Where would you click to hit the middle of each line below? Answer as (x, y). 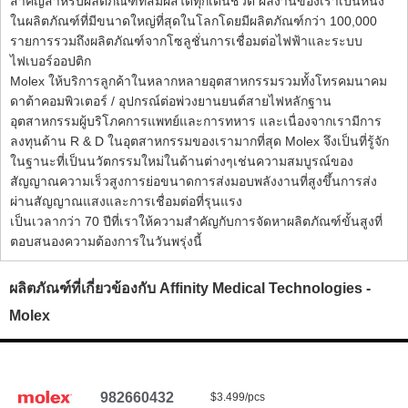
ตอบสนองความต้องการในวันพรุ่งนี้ (106, 241)
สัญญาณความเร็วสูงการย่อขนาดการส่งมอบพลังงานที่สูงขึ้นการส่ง (194, 181)
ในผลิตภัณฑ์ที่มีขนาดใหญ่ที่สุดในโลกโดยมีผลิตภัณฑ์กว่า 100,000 (194, 21)
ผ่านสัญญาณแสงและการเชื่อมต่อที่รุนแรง (126, 201)
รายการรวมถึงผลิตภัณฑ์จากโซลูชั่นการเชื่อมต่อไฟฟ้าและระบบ (186, 41)
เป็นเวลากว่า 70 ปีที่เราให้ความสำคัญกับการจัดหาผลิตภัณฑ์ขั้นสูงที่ (196, 221)
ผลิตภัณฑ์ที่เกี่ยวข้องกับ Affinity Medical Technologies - (190, 288)
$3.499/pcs (238, 397)
